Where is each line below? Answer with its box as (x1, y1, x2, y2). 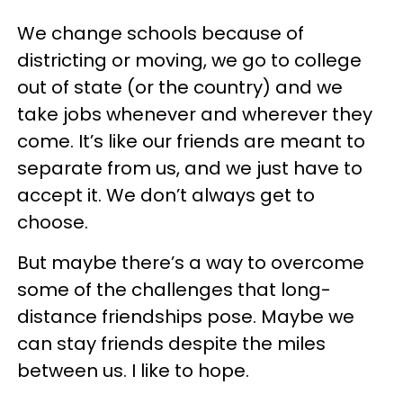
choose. (17, 210, 88, 235)
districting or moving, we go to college (17, 48, 362, 73)
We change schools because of (17, 21, 304, 46)
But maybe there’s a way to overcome (17, 250, 364, 275)
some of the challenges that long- (17, 277, 331, 302)
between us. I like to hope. (17, 358, 249, 383)
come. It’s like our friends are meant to (17, 129, 365, 154)
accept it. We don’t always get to (17, 183, 315, 208)
